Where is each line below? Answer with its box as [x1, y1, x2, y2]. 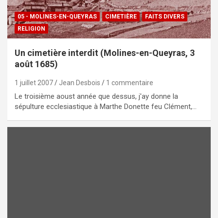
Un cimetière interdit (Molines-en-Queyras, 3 [15, 47, 195, 58]
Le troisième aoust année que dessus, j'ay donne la [15, 91, 178, 101]
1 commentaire [106, 78, 153, 87]
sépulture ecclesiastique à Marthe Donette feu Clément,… [15, 102, 197, 111]
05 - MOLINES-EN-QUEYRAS [18, 13, 97, 20]
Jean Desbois [59, 78, 100, 87]
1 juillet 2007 [15, 78, 53, 87]
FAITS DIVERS [145, 13, 184, 20]
